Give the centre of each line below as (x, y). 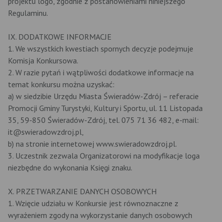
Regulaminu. (28, 13)
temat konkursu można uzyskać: (61, 84)
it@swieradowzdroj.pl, (46, 132)
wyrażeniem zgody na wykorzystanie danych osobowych (100, 215)
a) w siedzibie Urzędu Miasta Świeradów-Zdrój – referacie (103, 96)
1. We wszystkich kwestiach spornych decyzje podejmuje (101, 49)
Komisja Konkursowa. (43, 60)
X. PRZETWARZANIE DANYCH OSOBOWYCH (82, 191)
